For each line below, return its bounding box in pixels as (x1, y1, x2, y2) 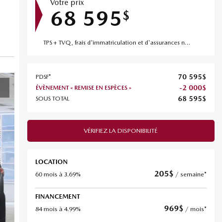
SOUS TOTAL (35, 95, 69, 102)
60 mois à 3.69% (35, 170, 81, 178)
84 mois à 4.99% (35, 205, 81, 213)
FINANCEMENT (35, 193, 80, 200)
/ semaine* (174, 170, 207, 178)
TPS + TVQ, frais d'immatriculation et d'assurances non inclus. (184, 39, 190, 46)
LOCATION (35, 158, 68, 166)
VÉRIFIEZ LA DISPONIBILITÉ (84, 127, 158, 134)
